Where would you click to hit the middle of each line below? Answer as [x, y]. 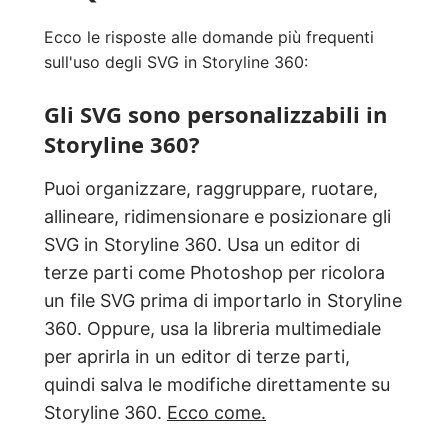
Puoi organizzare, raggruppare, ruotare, [211, 189]
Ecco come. [216, 413]
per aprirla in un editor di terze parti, [197, 357]
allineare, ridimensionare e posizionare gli [217, 217]
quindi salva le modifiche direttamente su [217, 385]
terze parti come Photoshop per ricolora [214, 273]
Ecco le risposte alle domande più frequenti [209, 37]
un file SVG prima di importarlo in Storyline [223, 301]
